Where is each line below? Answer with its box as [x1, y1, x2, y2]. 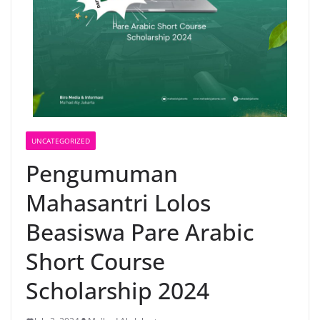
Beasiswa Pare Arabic [26, 216, 254, 247]
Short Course [26, 246, 165, 276]
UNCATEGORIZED [31, 136, 90, 146]
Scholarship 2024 [26, 275, 209, 306]
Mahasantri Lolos [26, 187, 211, 218]
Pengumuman [26, 158, 178, 189]
